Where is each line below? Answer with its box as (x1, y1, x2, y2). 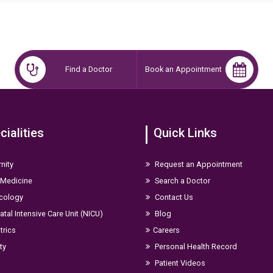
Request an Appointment (153, 159, 243, 169)
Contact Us (153, 192, 193, 202)
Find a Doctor (65, 64, 113, 74)
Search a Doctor (153, 175, 210, 185)
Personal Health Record (153, 241, 237, 251)
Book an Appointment (144, 64, 222, 74)
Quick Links (154, 125, 217, 140)
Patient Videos (153, 258, 205, 268)
